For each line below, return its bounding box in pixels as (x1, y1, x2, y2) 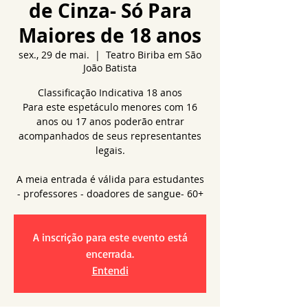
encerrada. (86, 247, 134, 261)
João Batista (83, 61, 137, 74)
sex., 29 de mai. (19, 48, 89, 61)
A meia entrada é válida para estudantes (16, 173, 204, 186)
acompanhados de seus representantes (19, 129, 201, 142)
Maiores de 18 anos (19, 22, 201, 49)
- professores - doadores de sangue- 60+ (16, 187, 203, 200)
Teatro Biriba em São (106, 48, 201, 61)
